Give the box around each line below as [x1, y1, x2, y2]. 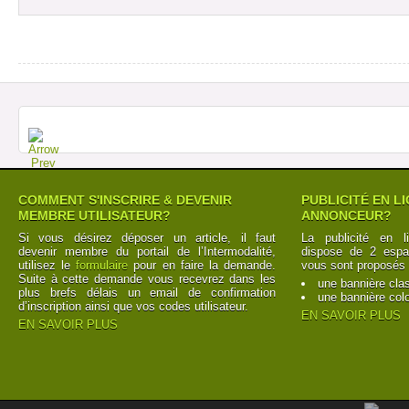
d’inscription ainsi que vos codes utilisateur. [18, 299, 248, 313]
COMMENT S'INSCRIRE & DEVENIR [18, 192, 232, 207]
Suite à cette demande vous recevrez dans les [18, 271, 276, 286]
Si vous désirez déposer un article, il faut [18, 230, 276, 245]
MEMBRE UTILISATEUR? [18, 207, 171, 223]
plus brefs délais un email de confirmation [18, 285, 276, 299]
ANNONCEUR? [301, 207, 393, 223]
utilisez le [18, 257, 77, 272]
